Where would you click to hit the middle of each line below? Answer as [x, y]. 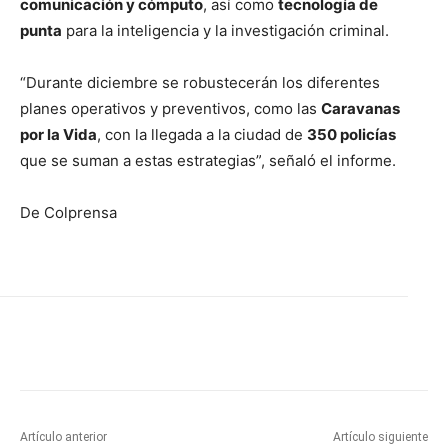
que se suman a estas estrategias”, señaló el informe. [208, 160]
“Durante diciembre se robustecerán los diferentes [200, 82]
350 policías [351, 134]
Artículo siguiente [380, 436]
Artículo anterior [63, 436]
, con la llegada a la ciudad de [202, 134]
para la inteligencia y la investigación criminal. [225, 30]
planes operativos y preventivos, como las [170, 108]
